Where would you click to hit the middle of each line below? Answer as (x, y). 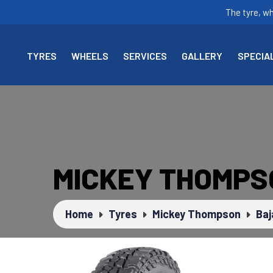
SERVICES (145, 56)
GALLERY (202, 56)
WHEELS (90, 56)
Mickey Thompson (197, 214)
